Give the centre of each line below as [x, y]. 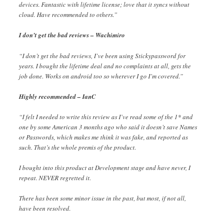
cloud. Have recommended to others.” [68, 15]
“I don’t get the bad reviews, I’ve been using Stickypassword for [102, 55]
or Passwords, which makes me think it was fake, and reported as [103, 137]
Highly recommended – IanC [57, 96]
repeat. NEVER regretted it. [55, 178]
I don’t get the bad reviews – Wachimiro [72, 35]
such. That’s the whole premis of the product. [77, 147]
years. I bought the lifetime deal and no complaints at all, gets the [105, 66]
